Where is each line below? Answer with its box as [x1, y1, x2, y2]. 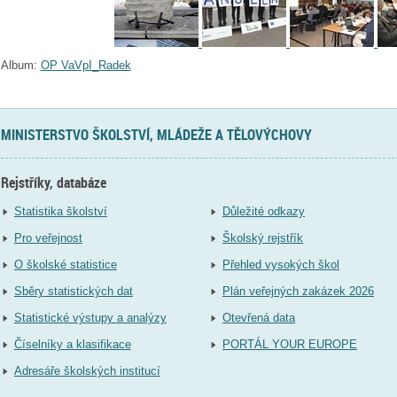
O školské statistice [13, 258, 117, 272]
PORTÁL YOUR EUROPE [222, 338, 358, 352]
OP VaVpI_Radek [40, 58, 131, 72]
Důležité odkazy [222, 205, 306, 219]
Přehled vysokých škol [222, 258, 340, 272]
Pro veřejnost [13, 231, 82, 245]
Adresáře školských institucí [13, 364, 160, 378]
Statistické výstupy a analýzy [13, 311, 167, 325]
